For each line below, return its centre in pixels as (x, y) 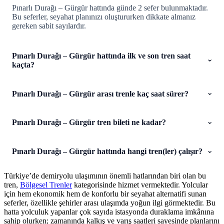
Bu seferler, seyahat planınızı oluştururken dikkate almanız (104, 16)
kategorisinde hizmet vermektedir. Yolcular (140, 184)
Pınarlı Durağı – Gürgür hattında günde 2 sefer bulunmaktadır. (110, 7)
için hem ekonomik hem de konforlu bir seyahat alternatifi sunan (105, 193)
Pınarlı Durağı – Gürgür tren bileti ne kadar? (89, 122)
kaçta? (23, 64)
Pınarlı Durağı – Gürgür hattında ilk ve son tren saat (101, 55)
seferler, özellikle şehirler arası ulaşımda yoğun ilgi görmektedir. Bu (110, 202)
